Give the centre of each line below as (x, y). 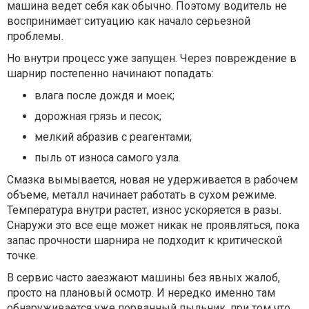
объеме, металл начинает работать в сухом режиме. (142, 195)
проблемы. (35, 37)
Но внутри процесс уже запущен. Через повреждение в (152, 59)
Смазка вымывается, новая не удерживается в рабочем (152, 180)
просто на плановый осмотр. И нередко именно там (141, 293)
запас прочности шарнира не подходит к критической (144, 241)
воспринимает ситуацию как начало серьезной (129, 21)
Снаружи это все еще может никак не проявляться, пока (153, 226)
